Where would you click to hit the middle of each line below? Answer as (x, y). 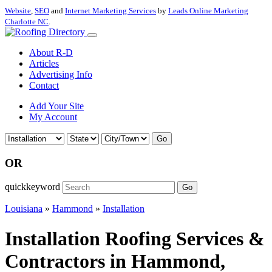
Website (18, 11)
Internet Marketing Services (110, 11)
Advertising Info (61, 74)
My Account (53, 117)
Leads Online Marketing (208, 11)
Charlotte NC (27, 22)
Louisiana (24, 209)
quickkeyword (32, 187)
